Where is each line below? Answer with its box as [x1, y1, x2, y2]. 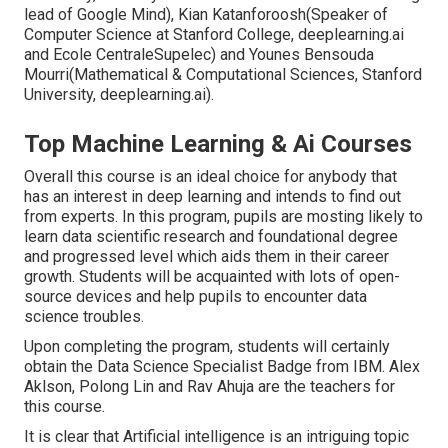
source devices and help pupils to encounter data [24, 286, 367, 306]
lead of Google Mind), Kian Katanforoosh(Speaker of [24, 4, 388, 24]
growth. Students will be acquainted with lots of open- [24, 266, 400, 286]
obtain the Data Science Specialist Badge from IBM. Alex [24, 356, 420, 376]
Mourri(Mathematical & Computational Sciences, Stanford [24, 64, 422, 84]
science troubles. [24, 306, 144, 326]
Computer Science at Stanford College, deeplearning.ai [24, 24, 404, 44]
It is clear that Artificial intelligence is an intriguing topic [24, 426, 409, 446]
